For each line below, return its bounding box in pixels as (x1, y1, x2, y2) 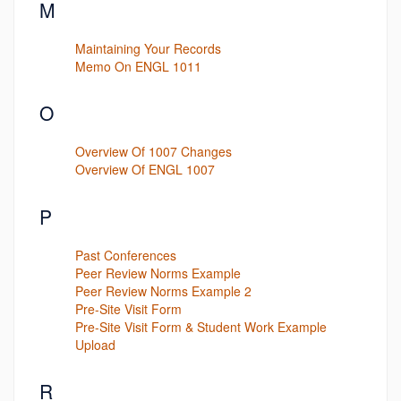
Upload (75, 335, 115, 354)
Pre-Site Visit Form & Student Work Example (75, 317, 327, 336)
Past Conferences (75, 245, 176, 264)
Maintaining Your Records (75, 38, 221, 57)
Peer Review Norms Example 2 (75, 281, 252, 300)
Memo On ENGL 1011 (75, 56, 201, 75)
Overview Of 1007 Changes (75, 142, 232, 160)
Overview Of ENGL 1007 (75, 160, 215, 178)
